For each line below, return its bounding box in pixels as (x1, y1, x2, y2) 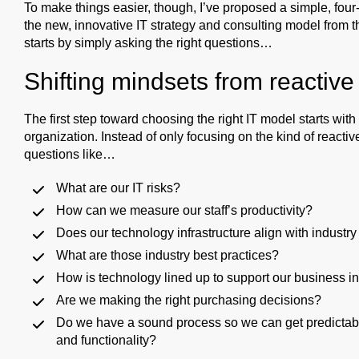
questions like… (24, 147, 115, 161)
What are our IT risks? (56, 180, 180, 195)
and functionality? (56, 333, 156, 347)
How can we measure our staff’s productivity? (56, 203, 313, 217)
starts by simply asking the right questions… (24, 35, 272, 50)
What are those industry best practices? (56, 248, 279, 262)
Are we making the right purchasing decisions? (56, 292, 321, 307)
